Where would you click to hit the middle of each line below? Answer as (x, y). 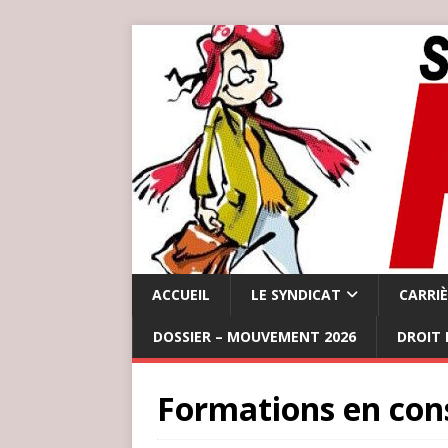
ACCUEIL (181, 294)
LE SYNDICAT (296, 294)
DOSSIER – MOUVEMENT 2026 (254, 336)
